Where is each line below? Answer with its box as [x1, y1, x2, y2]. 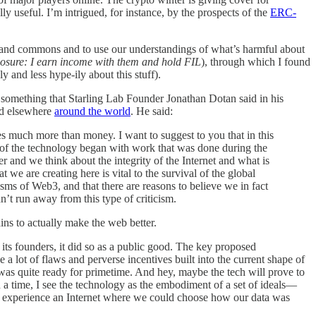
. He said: [130, 105, 173, 118]
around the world [54, 105, 130, 118]
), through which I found [201, 56, 310, 68]
